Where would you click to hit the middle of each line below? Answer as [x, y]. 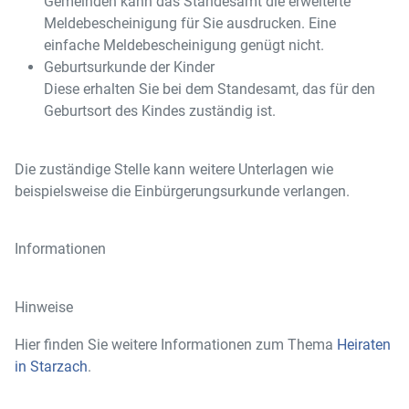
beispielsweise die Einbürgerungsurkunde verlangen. [182, 191]
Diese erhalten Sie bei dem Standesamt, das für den [210, 89]
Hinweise [44, 307]
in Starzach [51, 367]
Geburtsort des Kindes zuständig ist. [160, 111]
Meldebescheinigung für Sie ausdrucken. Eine [190, 23]
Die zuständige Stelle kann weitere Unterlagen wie [174, 169]
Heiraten [364, 345]
